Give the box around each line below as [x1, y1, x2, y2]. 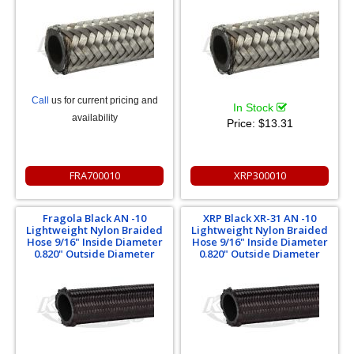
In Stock [232, 101, 277, 114]
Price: [226, 117, 258, 130]
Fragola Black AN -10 [43, 211, 146, 225]
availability [71, 112, 118, 123]
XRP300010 [233, 168, 286, 183]
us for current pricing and [48, 95, 158, 106]
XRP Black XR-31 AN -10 [203, 211, 316, 225]
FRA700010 [69, 168, 120, 183]
